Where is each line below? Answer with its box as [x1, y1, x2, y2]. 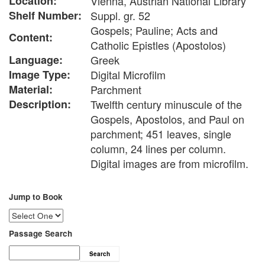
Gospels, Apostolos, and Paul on [91, 111, 244, 127]
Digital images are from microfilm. [91, 155, 248, 171]
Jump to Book [9, 191, 63, 203]
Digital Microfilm [91, 66, 166, 82]
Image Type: [9, 66, 70, 82]
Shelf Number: [9, 7, 82, 23]
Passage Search [9, 228, 72, 240]
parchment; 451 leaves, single [91, 125, 231, 141]
